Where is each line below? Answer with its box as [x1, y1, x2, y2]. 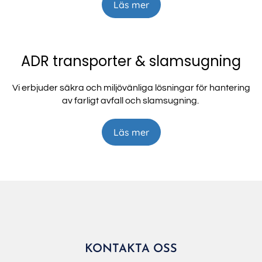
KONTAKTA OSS [85, 243, 177, 256]
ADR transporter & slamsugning [21, 51, 241, 71]
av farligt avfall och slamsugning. [61, 96, 201, 106]
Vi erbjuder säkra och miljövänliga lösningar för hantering [12, 83, 250, 93]
